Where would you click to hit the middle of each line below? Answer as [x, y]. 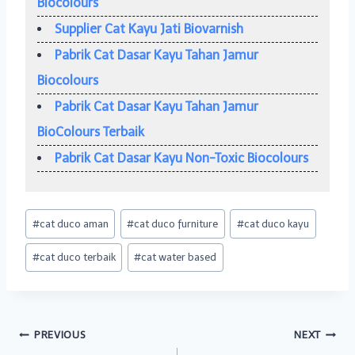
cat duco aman [74, 223]
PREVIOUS [60, 335]
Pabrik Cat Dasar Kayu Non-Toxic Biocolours [181, 158]
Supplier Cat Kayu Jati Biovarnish [149, 29]
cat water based [179, 258]
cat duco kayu [277, 223]
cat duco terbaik [77, 258]
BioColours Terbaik [91, 132]
